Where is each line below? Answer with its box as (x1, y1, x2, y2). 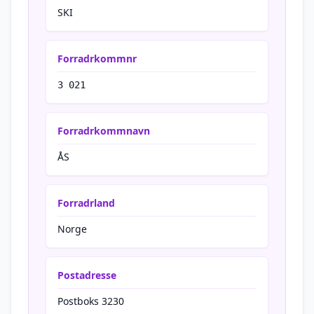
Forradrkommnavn (57, 124, 150, 137)
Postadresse (57, 268, 116, 282)
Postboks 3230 (57, 294, 124, 308)
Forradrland (57, 196, 115, 210)
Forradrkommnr (57, 52, 137, 65)
